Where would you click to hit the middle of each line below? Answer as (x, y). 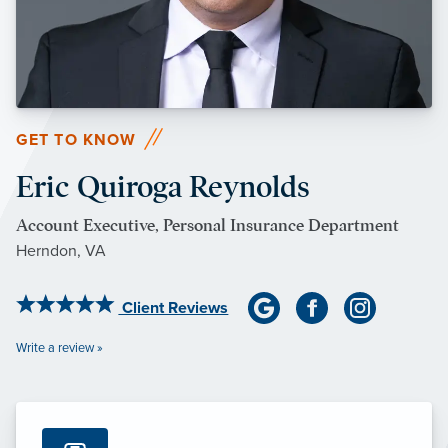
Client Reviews (173, 308)
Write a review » (59, 347)
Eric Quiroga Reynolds (163, 187)
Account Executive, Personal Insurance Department (207, 226)
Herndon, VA (61, 251)
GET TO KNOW (76, 140)
